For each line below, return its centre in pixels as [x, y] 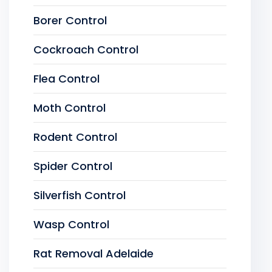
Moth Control [70, 108]
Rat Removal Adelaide [93, 253]
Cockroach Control [86, 49]
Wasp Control [71, 224]
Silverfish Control [80, 195]
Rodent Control [75, 137]
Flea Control [66, 79]
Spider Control [73, 166]
